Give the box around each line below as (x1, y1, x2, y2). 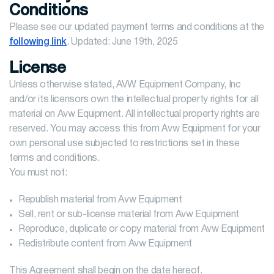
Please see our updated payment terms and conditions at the (9, 23, 265, 32)
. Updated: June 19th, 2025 (66, 38, 178, 46)
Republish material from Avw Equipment (18, 196, 182, 204)
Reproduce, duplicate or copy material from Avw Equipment (18, 225, 265, 234)
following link (9, 38, 67, 46)
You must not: (9, 169, 67, 177)
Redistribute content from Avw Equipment (18, 240, 192, 248)
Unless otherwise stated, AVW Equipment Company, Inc (9, 81, 241, 89)
